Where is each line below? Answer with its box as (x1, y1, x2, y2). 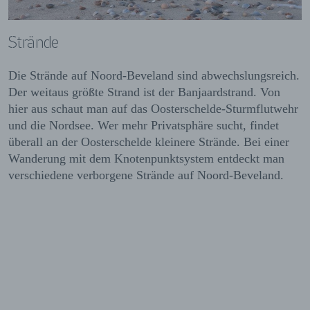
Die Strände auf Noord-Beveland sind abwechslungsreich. (8, 68, 300, 82)
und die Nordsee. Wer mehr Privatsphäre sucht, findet (8, 118, 279, 132)
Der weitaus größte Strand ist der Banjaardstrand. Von (8, 84, 280, 99)
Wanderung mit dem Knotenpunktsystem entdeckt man (8, 151, 284, 165)
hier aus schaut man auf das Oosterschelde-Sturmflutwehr (8, 101, 298, 116)
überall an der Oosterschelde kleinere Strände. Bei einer (8, 134, 289, 149)
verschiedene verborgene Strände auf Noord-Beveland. (8, 167, 284, 182)
